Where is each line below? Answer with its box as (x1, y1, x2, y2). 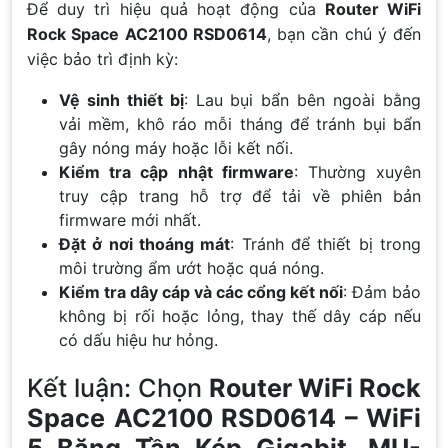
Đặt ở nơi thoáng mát (59, 233, 231, 254)
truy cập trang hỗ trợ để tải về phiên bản (59, 185, 421, 206)
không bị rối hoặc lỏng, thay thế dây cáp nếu (59, 305, 421, 326)
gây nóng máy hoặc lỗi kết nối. (59, 137, 293, 158)
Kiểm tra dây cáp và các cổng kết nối (59, 281, 343, 302)
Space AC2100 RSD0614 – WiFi (27, 402, 421, 433)
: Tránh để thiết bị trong (230, 233, 422, 254)
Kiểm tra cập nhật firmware (59, 161, 294, 182)
